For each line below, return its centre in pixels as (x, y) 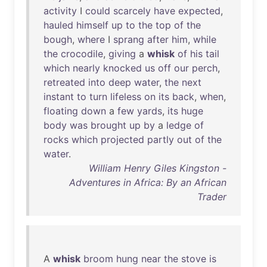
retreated (64, 82)
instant (59, 97)
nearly (86, 68)
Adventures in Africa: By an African (148, 182)
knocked (122, 68)
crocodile (82, 54)
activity (60, 11)
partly (161, 139)
